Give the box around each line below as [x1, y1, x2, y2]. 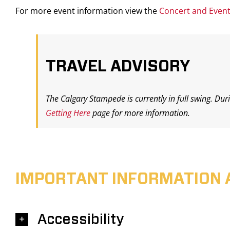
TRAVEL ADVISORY [46, 59, 190, 74]
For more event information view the [15, 5, 159, 16]
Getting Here [46, 107, 90, 119]
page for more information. [90, 107, 190, 119]
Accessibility [37, 213, 124, 227]
